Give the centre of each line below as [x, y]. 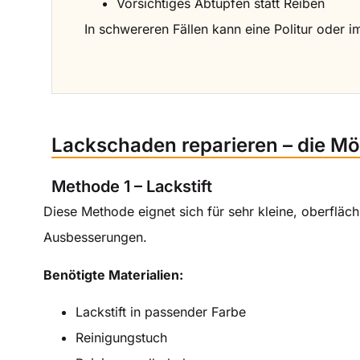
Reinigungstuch [121, 338]
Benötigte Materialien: [113, 274]
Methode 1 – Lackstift [132, 187]
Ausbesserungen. [95, 237]
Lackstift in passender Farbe [161, 312]
